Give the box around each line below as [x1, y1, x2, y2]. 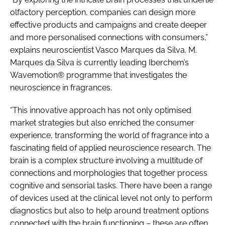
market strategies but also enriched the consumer [10, 118, 194, 128]
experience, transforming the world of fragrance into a [10, 130, 209, 140]
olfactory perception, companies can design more [10, 7, 195, 17]
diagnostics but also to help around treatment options [10, 205, 209, 215]
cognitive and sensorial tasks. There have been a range [10, 180, 212, 190]
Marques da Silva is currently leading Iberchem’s [10, 57, 189, 67]
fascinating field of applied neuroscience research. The [10, 143, 211, 153]
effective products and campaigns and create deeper [10, 20, 207, 30]
